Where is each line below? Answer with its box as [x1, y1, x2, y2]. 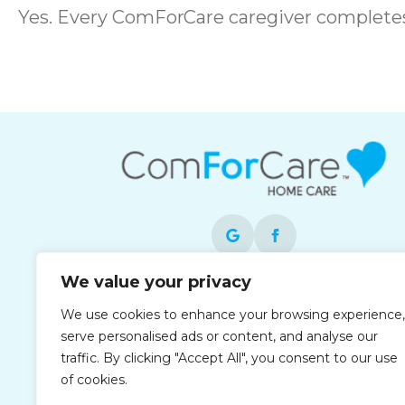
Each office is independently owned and [108, 287, 400, 305]
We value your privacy [61, 272, 251, 292]
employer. [217, 330, 291, 348]
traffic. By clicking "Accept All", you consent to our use [61, 350, 398, 366]
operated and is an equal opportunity [118, 308, 390, 326]
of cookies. [61, 372, 127, 388]
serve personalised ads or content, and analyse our [61, 328, 378, 344]
